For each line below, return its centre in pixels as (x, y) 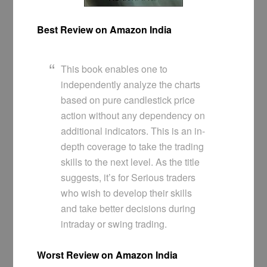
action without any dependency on (133, 116)
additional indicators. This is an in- (133, 131)
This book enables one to (114, 69)
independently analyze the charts (131, 85)
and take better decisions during (128, 209)
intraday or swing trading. (114, 224)
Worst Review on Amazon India (108, 255)
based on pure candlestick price (128, 100)
